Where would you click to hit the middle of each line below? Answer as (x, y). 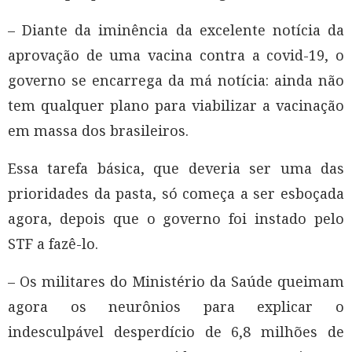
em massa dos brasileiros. (98, 131)
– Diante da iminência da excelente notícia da (176, 30)
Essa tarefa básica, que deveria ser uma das (176, 169)
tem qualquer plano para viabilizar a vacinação (176, 106)
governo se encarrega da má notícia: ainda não (176, 81)
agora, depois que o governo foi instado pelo (176, 219)
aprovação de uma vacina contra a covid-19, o (176, 55)
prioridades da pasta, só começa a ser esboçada (176, 194)
